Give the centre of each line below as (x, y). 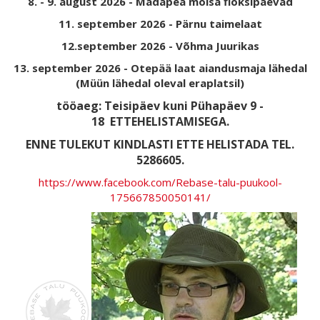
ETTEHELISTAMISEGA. (168, 121)
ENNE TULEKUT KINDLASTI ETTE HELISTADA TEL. (160, 144)
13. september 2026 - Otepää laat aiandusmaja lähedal (160, 68)
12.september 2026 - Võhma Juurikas (160, 46)
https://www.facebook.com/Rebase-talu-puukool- (160, 182)
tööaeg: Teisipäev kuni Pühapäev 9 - (160, 106)
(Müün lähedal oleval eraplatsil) (160, 83)
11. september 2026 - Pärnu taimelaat (160, 24)
